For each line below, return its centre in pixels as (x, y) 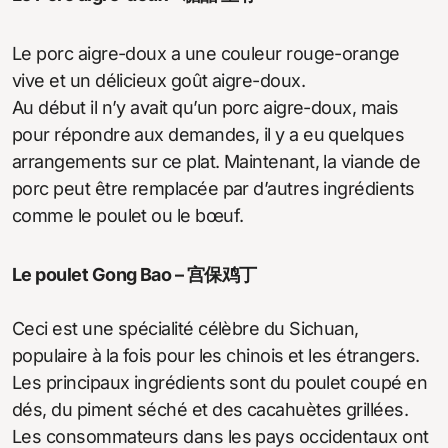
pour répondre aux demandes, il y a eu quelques (208, 134)
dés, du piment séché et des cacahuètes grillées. (210, 409)
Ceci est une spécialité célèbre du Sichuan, (185, 328)
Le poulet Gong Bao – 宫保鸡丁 (134, 274)
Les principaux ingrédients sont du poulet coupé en (219, 382)
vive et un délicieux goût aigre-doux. (159, 80)
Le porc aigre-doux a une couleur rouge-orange (206, 53)
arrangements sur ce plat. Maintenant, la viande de (216, 161)
